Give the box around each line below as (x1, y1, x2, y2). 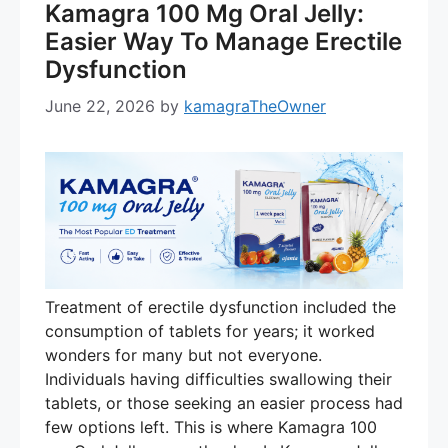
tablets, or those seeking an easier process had (45, 393, 403, 414)
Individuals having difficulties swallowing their (45, 369, 392, 390)
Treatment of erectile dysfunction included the (45, 297, 396, 318)
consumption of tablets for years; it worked (45, 321, 375, 342)
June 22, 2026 (45, 95, 155, 116)
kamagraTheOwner (184, 95, 326, 116)
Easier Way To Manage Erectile (45, 26, 402, 56)
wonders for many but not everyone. (45, 345, 322, 366)
